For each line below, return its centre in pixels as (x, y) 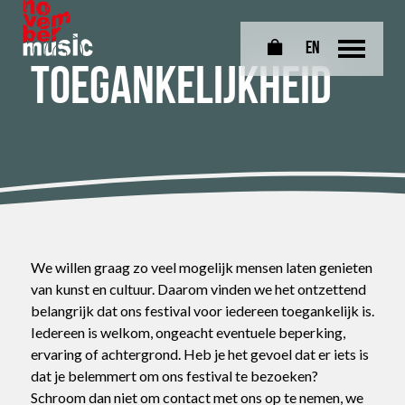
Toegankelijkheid (181, 90)
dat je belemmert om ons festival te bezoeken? (174, 376)
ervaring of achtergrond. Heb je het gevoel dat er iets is (200, 354)
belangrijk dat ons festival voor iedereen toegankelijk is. (202, 311)
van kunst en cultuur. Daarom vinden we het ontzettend (198, 289)
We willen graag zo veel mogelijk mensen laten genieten (202, 267)
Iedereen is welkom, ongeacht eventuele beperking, (188, 332)
